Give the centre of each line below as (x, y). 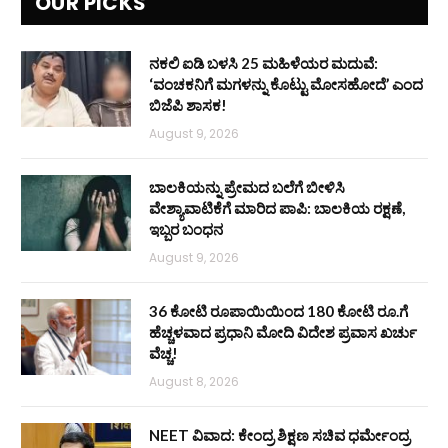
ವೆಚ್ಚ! (163, 352)
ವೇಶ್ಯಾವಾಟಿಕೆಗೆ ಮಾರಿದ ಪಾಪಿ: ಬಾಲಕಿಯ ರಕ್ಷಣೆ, (277, 207)
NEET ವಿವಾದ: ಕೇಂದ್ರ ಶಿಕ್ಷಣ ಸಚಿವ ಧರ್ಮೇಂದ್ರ (279, 434)
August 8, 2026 (194, 381)
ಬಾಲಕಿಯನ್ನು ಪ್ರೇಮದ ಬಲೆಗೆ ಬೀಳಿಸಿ (247, 186)
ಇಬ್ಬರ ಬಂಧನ (186, 228)
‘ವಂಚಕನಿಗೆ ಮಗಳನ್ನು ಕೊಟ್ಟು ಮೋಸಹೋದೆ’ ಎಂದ (286, 83)
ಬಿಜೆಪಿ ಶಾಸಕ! (188, 104)
